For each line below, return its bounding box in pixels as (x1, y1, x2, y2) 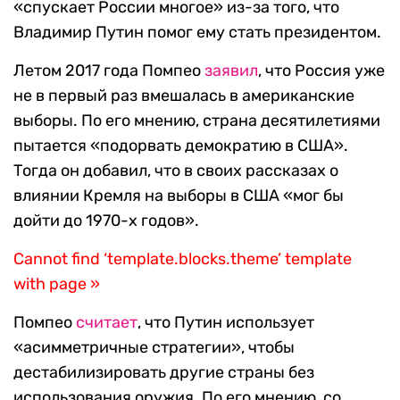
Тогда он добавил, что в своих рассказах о (13, 161, 338, 181)
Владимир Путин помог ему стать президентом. (13, 22, 381, 43)
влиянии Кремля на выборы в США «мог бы (13, 186, 344, 206)
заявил (204, 61, 258, 81)
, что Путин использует (137, 312, 314, 333)
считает (76, 312, 137, 333)
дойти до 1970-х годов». (13, 211, 199, 231)
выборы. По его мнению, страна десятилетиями (13, 111, 380, 131)
